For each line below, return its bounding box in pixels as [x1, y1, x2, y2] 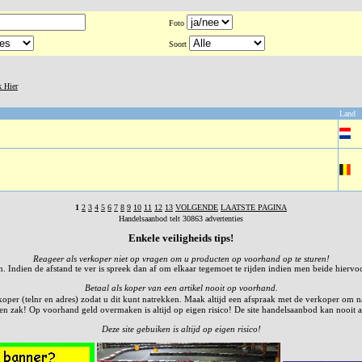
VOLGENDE [175, 203, 218, 212]
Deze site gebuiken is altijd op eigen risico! [101, 324, 261, 334]
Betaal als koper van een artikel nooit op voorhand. [84, 283, 278, 293]
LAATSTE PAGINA [221, 203, 287, 212]
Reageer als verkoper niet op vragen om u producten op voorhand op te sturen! [32, 254, 330, 263]
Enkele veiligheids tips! [128, 232, 234, 244]
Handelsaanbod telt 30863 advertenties [119, 214, 243, 223]
